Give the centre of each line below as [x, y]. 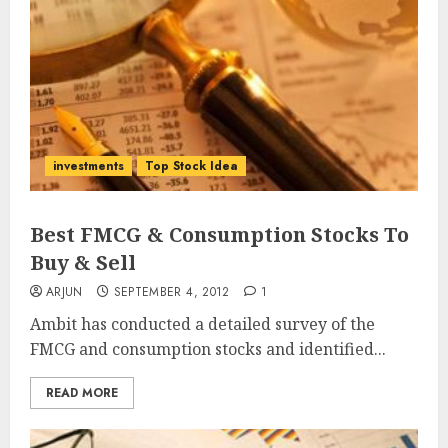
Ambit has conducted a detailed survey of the [202, 324]
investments [88, 166]
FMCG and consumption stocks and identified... [208, 349]
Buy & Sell [83, 262]
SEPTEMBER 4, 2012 [171, 292]
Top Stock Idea [191, 166]
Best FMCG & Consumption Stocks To [219, 234]
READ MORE [82, 393]
